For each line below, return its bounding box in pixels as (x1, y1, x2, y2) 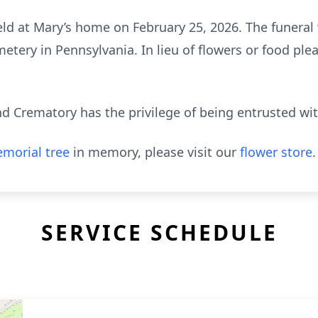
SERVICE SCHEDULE (40, 218, 278, 247)
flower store (240, 143, 312, 160)
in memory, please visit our (70, 143, 240, 160)
